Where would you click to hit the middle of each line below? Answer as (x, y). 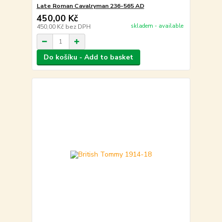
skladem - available (157, 26)
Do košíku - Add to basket (88, 57)
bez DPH (78, 27)
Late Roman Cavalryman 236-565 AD (90, 6)
